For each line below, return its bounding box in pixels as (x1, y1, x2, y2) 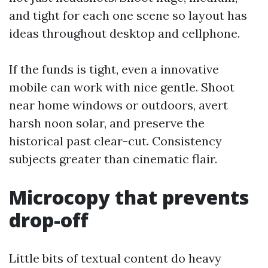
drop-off (9, 207, 88, 233)
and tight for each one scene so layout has (9, 8, 247, 23)
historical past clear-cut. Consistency (9, 133, 222, 148)
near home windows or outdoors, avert (9, 98, 228, 112)
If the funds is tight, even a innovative (9, 62, 219, 77)
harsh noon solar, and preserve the (9, 115, 205, 130)
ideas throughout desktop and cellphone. (9, 26, 240, 41)
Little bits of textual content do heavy (9, 251, 221, 266)
